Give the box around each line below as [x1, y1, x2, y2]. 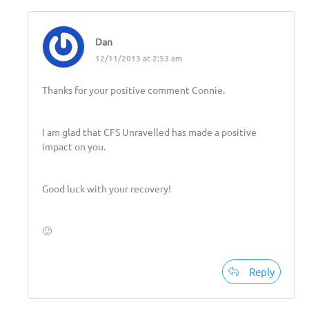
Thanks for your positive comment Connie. [42, 83, 225, 96]
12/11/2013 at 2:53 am [95, 52, 182, 63]
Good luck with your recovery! [42, 181, 171, 195]
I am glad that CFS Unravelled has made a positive [42, 125, 257, 138]
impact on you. [42, 139, 106, 152]
